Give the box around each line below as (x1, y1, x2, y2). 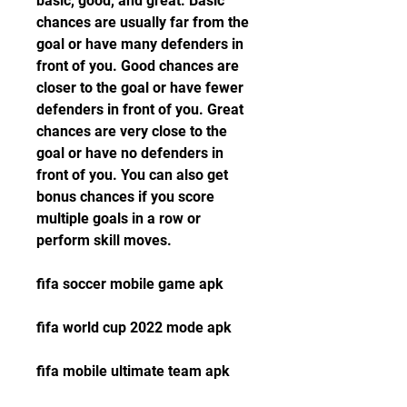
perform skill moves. (36, 232, 172, 249)
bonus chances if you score (36, 188, 214, 205)
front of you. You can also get (36, 166, 228, 184)
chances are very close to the (36, 123, 227, 140)
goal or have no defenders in (36, 144, 223, 162)
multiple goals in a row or (36, 210, 201, 227)
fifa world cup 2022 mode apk (36, 319, 232, 336)
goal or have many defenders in (36, 35, 243, 53)
